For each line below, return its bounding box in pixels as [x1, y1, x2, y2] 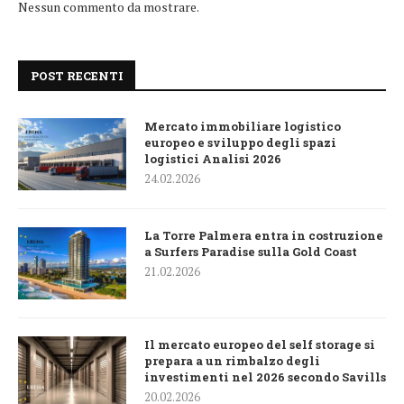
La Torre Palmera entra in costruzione [144, 227, 383, 244]
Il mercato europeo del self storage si [144, 336, 375, 353]
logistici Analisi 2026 [144, 151, 281, 168]
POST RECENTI [31, 68, 124, 85]
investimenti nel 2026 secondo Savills [144, 369, 386, 386]
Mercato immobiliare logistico [144, 118, 341, 135]
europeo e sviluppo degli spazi [144, 134, 336, 151]
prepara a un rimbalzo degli [144, 353, 320, 370]
